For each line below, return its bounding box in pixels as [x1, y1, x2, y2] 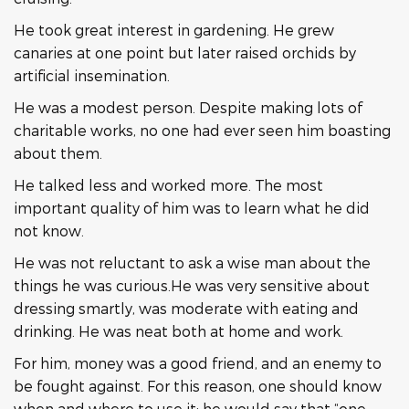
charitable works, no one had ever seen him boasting [14, 121, 391, 139]
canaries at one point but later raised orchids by [14, 44, 356, 61]
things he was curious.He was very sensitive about [14, 277, 370, 294]
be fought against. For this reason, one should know [14, 377, 382, 394]
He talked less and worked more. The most [14, 176, 323, 194]
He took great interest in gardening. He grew [14, 21, 334, 38]
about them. [14, 144, 102, 162]
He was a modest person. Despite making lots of [14, 99, 362, 116]
